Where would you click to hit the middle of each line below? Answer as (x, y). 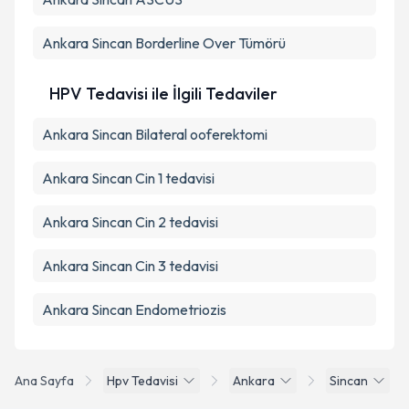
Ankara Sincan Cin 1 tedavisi (128, 178)
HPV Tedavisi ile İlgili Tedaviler (163, 94)
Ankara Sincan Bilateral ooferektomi (155, 134)
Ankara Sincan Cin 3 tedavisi (130, 266)
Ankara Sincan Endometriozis (134, 309)
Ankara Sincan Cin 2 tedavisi (130, 222)
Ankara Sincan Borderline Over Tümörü (164, 43)
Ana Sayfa (44, 381)
